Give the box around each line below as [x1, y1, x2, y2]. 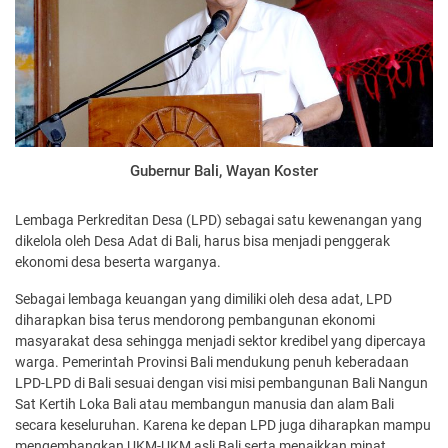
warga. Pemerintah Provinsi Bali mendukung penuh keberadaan [15, 354, 409, 371]
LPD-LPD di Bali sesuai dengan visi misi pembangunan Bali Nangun [15, 375, 428, 392]
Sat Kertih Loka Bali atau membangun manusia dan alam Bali [15, 396, 394, 413]
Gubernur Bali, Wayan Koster [130, 162, 318, 181]
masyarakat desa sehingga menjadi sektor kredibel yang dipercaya [15, 333, 426, 350]
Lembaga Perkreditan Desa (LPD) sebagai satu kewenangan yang [15, 212, 422, 229]
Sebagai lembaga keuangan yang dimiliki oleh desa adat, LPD [15, 291, 392, 308]
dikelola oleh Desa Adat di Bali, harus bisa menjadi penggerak [15, 233, 390, 250]
